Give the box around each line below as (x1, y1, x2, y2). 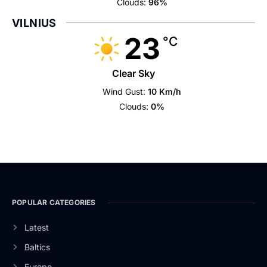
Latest (24, 222, 49, 232)
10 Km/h (148, 86, 182, 97)
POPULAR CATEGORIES (12, 198, 96, 207)
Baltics (24, 242, 50, 252)
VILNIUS (12, 17, 57, 29)
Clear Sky (112, 67, 155, 79)
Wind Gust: (103, 86, 146, 97)
